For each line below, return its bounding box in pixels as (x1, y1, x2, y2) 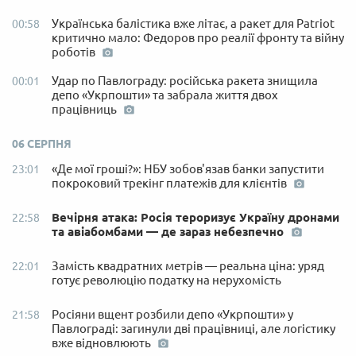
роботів (52, 44, 98, 59)
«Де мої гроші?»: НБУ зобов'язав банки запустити (52, 161, 324, 176)
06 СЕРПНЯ (12, 137, 72, 150)
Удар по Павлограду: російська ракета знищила (52, 73, 318, 87)
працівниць (52, 102, 119, 116)
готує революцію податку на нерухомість (52, 273, 281, 287)
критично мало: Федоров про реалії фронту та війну (52, 30, 344, 44)
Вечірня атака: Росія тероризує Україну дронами (52, 210, 339, 224)
